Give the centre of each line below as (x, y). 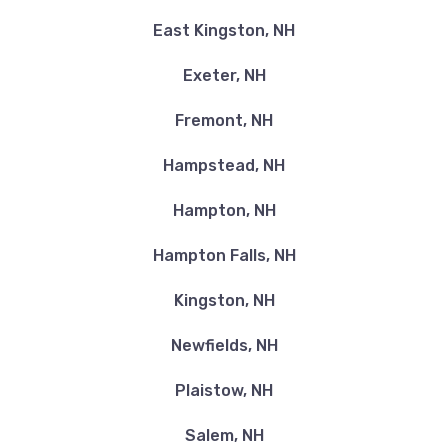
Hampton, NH (224, 210)
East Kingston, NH (224, 30)
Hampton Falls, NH (224, 255)
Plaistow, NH (224, 390)
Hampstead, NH (224, 165)
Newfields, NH (224, 345)
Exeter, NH (224, 75)
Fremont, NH (224, 120)
